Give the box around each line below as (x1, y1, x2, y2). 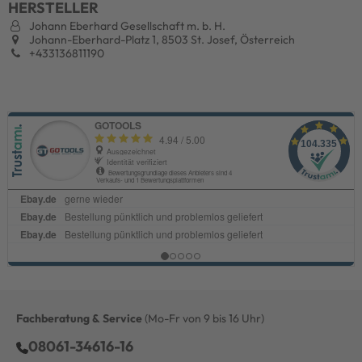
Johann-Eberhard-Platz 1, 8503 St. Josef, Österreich (27, 32, 295, 47)
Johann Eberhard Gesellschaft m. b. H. (27, 18, 225, 33)
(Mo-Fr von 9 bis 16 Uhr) (142, 310, 264, 326)
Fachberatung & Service (16, 310, 142, 326)
